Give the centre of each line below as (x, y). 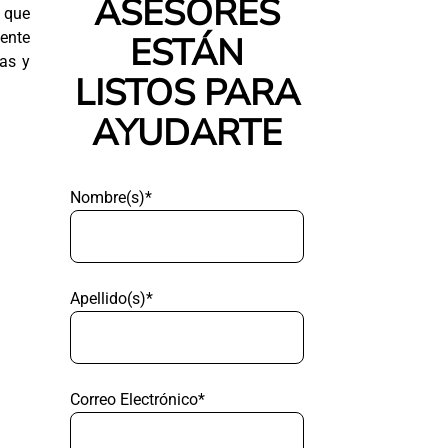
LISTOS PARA (187, 93)
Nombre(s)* (111, 197)
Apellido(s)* (111, 298)
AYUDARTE (187, 133)
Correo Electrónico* (137, 399)
